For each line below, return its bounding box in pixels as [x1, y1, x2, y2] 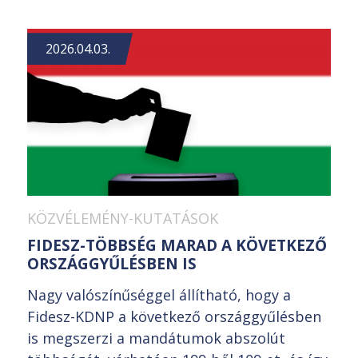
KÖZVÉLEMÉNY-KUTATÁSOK [27, 209, 218, 229]
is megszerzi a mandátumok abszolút [27, 328, 285, 348]
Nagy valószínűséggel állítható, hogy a [27, 285, 291, 305]
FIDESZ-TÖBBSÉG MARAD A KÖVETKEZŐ [27, 235, 327, 257]
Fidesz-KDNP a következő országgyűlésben [27, 307, 321, 327]
